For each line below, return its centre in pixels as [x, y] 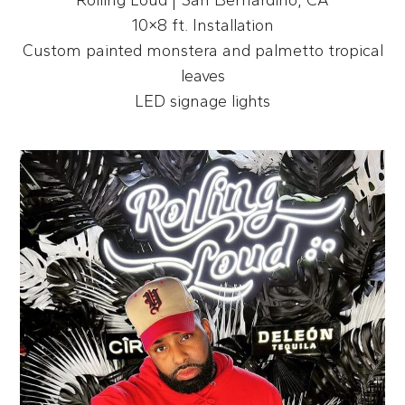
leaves [202, 75]
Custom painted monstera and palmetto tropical [202, 50]
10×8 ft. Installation [202, 25]
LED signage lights [202, 101]
